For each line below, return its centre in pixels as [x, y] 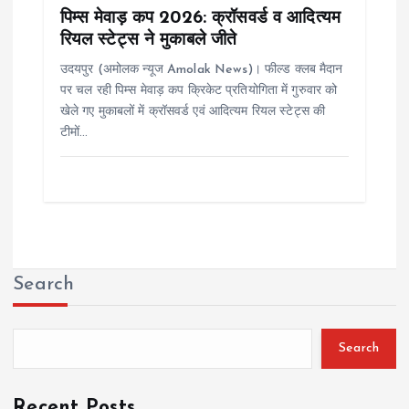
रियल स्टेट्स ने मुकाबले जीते [148, 40]
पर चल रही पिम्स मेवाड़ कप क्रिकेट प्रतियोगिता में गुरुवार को [199, 90]
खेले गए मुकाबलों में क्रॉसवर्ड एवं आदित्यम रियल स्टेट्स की [193, 111]
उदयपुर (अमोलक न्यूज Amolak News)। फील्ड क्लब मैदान [201, 69]
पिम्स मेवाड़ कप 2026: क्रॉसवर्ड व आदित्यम [200, 18]
